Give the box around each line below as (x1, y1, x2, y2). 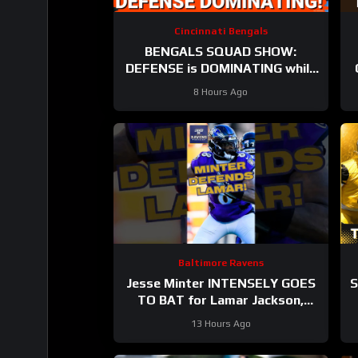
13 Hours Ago (190, 317, 251, 329)
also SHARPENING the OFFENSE (122, 77, 319, 93)
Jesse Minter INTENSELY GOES (125, 275, 316, 291)
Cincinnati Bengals (173, 25, 268, 37)
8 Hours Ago (193, 86, 249, 97)
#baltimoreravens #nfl (153, 325, 288, 341)
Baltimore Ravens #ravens (141, 308, 300, 324)
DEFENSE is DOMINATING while (125, 60, 316, 76)
